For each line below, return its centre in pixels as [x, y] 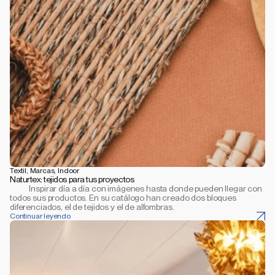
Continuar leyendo [40, 216]
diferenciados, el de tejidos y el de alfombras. [92, 207]
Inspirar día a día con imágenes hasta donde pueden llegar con [20, 188]
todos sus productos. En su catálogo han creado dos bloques [123, 198]
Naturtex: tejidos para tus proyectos [72, 179]
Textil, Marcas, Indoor [45, 171]
